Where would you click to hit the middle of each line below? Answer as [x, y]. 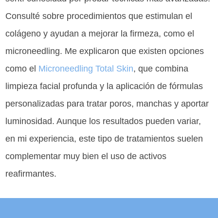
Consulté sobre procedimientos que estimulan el [99, 16]
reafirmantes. [31, 174]
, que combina [161, 69]
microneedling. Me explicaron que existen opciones [105, 51]
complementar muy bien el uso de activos [86, 156]
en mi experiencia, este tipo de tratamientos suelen [104, 139]
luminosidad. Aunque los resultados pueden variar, [103, 121]
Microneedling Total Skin [86, 69]
